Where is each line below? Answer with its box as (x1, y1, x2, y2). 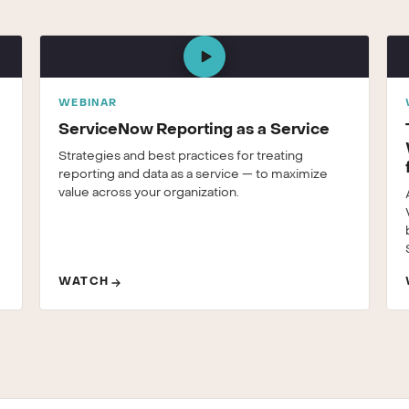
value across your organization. (58, 187, 240, 199)
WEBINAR (58, 99, 118, 109)
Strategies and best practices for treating (58, 151, 304, 163)
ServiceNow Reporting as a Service (58, 122, 330, 138)
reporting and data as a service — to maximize (58, 169, 329, 181)
